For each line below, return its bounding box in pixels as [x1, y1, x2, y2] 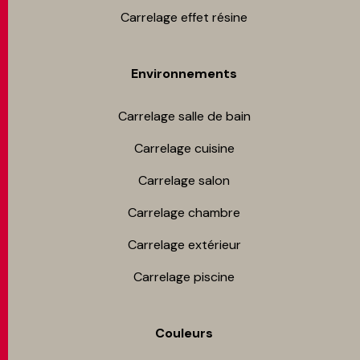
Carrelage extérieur [127, 236, 241, 254]
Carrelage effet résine [121, 9, 247, 27]
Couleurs [155, 325, 213, 342]
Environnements [131, 65, 237, 83]
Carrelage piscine [133, 268, 235, 286]
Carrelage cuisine [133, 140, 235, 157]
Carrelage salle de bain [117, 108, 251, 125]
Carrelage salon [138, 172, 230, 190]
